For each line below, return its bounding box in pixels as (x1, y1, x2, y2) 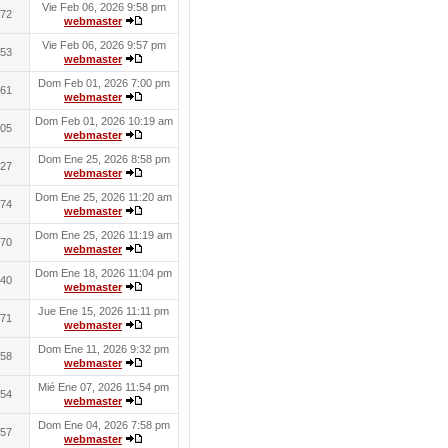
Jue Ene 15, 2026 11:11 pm (38, 305, 169, 317)
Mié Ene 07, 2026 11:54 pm (38, 381, 169, 393)
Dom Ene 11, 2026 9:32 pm (38, 343, 169, 355)
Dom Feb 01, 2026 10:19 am (34, 115, 173, 127)
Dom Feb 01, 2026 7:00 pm (37, 77, 170, 89)
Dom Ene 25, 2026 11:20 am (35, 191, 172, 203)
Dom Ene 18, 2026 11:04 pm (35, 267, 172, 279)
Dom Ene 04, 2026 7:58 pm (37, 419, 170, 431)
